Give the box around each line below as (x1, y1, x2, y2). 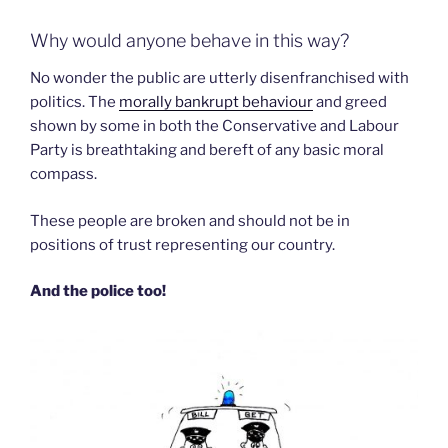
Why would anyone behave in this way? (30, 29, 349, 51)
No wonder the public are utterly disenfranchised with (30, 69, 409, 88)
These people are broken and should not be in (30, 211, 350, 230)
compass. (30, 165, 97, 184)
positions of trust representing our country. (30, 235, 335, 254)
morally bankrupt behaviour (119, 93, 313, 112)
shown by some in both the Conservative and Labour (30, 117, 399, 136)
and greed (313, 93, 387, 112)
